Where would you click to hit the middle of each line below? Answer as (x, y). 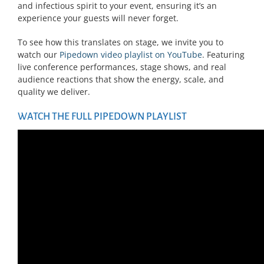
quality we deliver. (54, 91)
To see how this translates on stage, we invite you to (121, 42)
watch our (39, 54)
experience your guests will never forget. (98, 18)
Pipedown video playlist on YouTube (131, 54)
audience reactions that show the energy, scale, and (121, 79)
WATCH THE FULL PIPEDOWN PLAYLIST (102, 116)
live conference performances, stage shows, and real (122, 67)
